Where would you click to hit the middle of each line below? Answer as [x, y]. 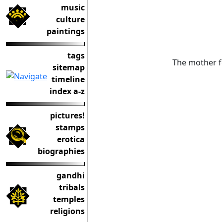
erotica [71, 139]
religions [67, 211]
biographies [61, 151]
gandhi [71, 175]
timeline [68, 79]
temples [69, 199]
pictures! [67, 115]
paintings [66, 31]
